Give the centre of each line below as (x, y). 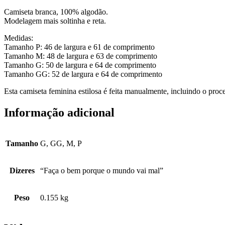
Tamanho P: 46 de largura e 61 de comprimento (79, 47)
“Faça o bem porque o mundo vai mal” (102, 170)
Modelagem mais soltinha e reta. (55, 21)
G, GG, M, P (61, 143)
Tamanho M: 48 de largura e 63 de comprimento (81, 56)
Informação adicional (59, 113)
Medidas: (19, 38)
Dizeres (22, 170)
